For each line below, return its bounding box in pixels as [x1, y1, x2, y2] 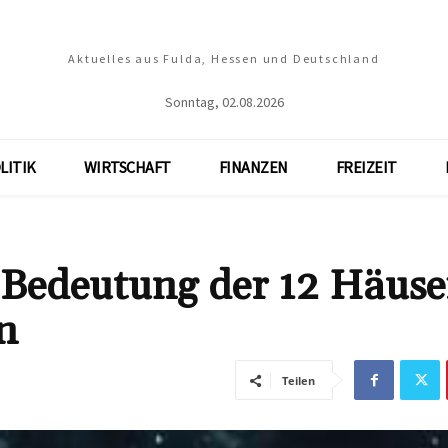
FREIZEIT [335, 157, 397, 177]
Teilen [282, 373, 315, 388]
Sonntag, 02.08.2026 [164, 93, 284, 111]
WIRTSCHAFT [83, 157, 171, 177]
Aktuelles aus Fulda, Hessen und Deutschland [68, 51, 380, 66]
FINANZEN [218, 157, 288, 177]
